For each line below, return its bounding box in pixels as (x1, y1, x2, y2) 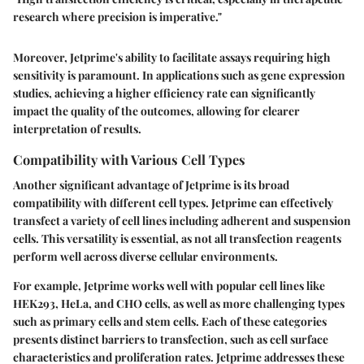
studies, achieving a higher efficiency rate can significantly (13, 84, 315, 101)
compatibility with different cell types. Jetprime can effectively (13, 194, 333, 210)
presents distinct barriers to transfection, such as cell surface (13, 331, 328, 347)
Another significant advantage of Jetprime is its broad (13, 176, 289, 193)
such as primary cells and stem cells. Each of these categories (13, 313, 327, 329)
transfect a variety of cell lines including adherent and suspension (13, 212, 351, 228)
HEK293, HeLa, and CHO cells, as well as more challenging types (13, 295, 344, 311)
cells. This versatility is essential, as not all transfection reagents (13, 230, 341, 246)
